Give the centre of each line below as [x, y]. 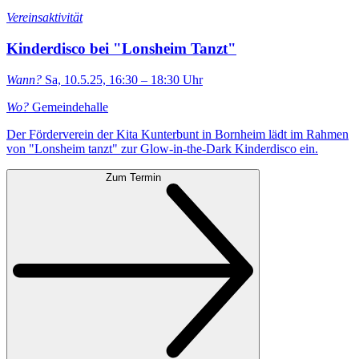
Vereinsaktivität [44, 18]
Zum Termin [133, 177]
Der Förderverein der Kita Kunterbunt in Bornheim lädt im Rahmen [177, 134]
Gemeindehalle [69, 107]
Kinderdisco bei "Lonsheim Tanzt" [121, 48]
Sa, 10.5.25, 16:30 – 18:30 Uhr [122, 79]
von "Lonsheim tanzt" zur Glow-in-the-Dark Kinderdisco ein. [162, 148]
